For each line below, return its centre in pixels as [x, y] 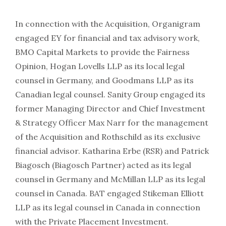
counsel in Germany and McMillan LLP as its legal [110, 179]
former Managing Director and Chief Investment [110, 109]
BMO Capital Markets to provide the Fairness [102, 52]
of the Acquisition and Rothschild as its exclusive [108, 137]
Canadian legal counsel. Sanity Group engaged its [110, 95]
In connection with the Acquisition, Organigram [108, 24]
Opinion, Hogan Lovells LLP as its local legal [100, 66]
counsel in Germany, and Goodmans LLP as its [104, 80]
